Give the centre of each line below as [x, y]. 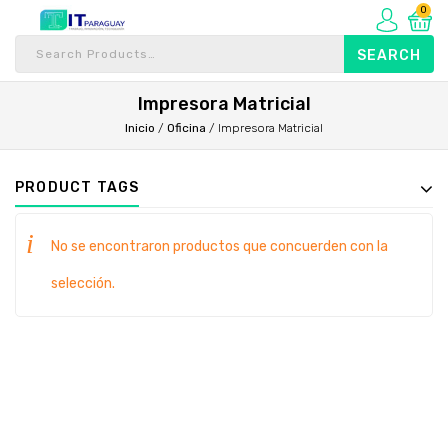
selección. [83, 283]
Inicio [140, 128]
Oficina [186, 128]
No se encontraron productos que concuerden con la [219, 246]
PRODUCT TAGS [77, 187]
